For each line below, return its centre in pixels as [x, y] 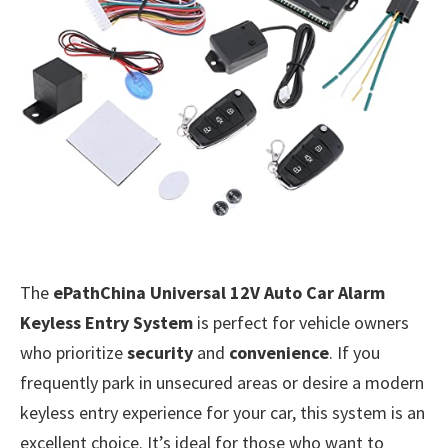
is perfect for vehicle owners [301, 323]
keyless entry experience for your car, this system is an [222, 413]
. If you [354, 353]
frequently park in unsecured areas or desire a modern [222, 383]
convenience [279, 353]
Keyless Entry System [106, 323]
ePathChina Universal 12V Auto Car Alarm [219, 293]
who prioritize [73, 353]
